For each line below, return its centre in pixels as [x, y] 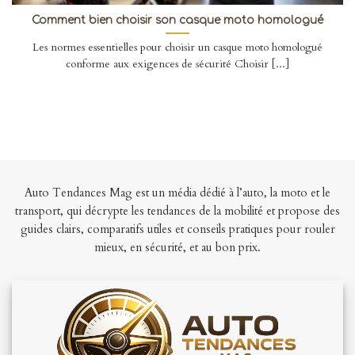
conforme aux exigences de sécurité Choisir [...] [177, 64]
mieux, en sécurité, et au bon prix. [177, 247]
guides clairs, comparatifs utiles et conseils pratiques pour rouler [177, 229]
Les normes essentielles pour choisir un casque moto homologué [177, 47]
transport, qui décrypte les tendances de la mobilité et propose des [177, 211]
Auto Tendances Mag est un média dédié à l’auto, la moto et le [177, 193]
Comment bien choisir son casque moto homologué [177, 20]
